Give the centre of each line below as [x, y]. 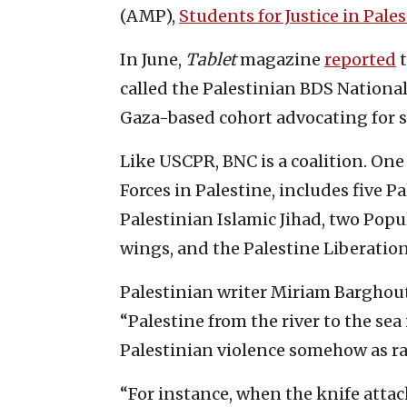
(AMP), [149, 16]
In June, [153, 60]
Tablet [211, 60]
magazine [280, 60]
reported [360, 60]
